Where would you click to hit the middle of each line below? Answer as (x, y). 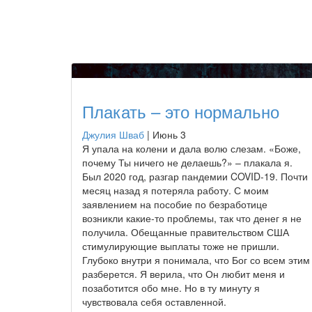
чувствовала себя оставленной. (154, 301)
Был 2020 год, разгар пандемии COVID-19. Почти (195, 176)
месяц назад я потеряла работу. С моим (175, 190)
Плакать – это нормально (181, 111)
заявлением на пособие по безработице (175, 204)
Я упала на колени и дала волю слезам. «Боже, (192, 148)
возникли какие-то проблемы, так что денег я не (192, 218)
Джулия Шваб (113, 134)
